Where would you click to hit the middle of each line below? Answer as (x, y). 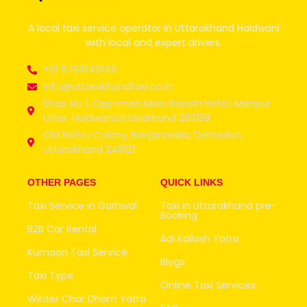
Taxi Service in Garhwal (82, 206)
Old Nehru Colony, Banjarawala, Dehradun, (143, 135)
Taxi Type (50, 276)
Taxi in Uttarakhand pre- (219, 206)
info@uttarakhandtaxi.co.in (108, 87)
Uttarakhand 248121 (89, 150)
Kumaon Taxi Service (77, 253)
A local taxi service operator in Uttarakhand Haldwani (153, 28)
